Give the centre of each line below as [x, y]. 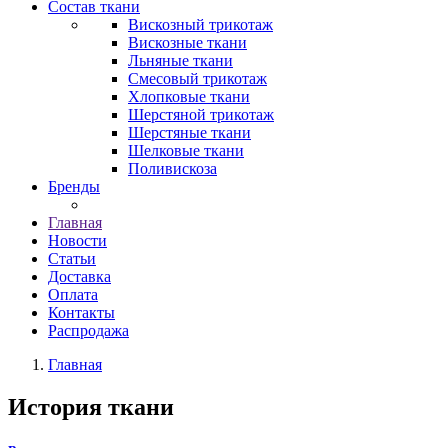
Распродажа [88, 330]
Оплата [73, 294]
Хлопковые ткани [189, 96]
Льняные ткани [180, 60]
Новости [77, 240]
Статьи [72, 258]
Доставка [79, 276]
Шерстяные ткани [189, 132]
